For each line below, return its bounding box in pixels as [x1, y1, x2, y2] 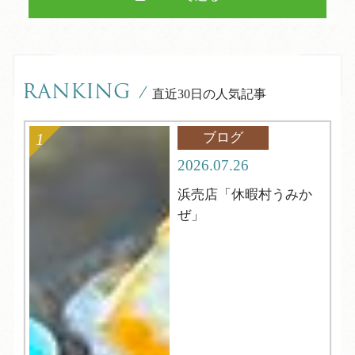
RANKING [21, 83, 131, 104]
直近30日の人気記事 [151, 87, 266, 101]
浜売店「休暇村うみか [177, 187, 312, 203]
